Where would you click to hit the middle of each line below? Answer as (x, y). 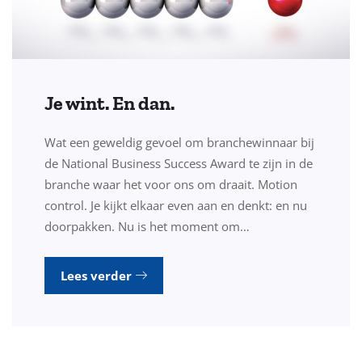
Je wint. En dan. (109, 103)
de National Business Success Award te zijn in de (179, 164)
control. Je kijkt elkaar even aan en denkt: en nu (176, 206)
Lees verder (98, 276)
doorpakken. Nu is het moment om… (147, 227)
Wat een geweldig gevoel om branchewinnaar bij (179, 143)
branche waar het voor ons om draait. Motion (171, 185)
